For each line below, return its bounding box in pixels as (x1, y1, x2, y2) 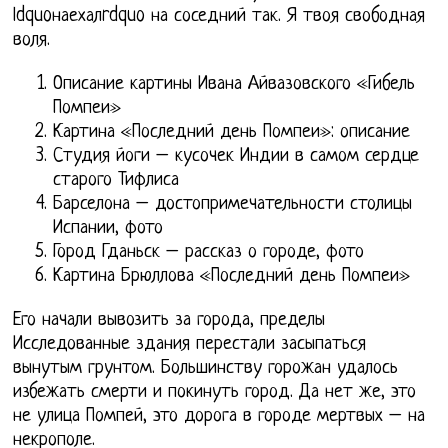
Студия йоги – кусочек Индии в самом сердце (53, 146, 420, 168)
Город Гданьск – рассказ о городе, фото (53, 242, 365, 264)
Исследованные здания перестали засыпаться (13, 334, 367, 356)
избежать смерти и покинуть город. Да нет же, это (13, 382, 417, 404)
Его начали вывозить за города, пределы (13, 310, 326, 332)
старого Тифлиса (53, 170, 180, 192)
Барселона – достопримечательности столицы (53, 194, 413, 216)
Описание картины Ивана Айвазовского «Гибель (53, 74, 416, 96)
